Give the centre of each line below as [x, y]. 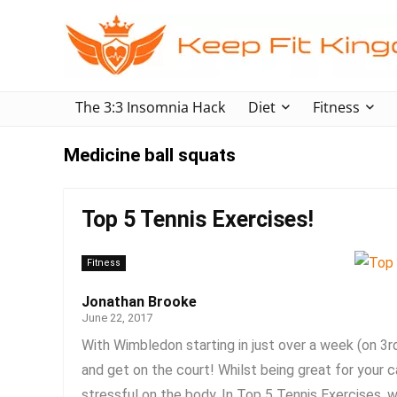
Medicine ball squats [150, 155]
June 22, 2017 [117, 318]
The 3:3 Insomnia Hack [150, 107]
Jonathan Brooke [139, 302]
